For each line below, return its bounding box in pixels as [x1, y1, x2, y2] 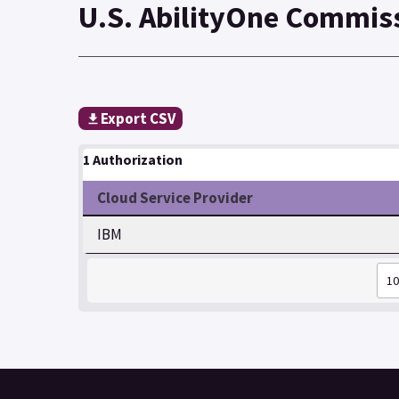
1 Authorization [83, 151, 183, 169]
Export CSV [100, 108, 175, 128]
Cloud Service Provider [97, 188, 253, 208]
